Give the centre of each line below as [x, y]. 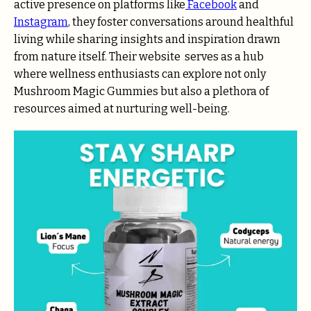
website [159, 56]
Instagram [41, 22]
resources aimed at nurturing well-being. [122, 108]
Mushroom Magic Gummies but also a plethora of [141, 91]
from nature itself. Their [75, 56]
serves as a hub [222, 56]
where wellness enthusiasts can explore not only [140, 74]
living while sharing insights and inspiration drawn [147, 39]
